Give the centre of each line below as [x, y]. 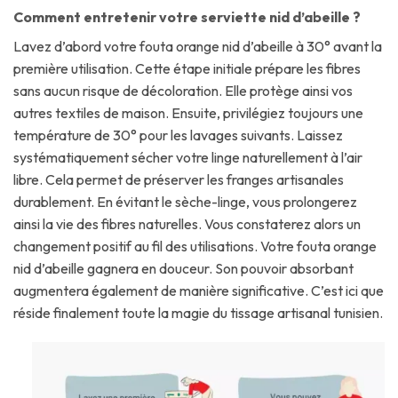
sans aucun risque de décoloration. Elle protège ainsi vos [183, 90]
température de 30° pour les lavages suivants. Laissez [178, 135]
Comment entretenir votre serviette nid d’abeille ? [187, 16]
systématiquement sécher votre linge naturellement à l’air [188, 157]
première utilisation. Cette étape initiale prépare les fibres [187, 68]
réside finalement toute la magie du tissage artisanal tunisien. [198, 312]
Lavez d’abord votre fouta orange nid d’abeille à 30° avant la [198, 46]
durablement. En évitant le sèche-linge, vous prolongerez [185, 201]
